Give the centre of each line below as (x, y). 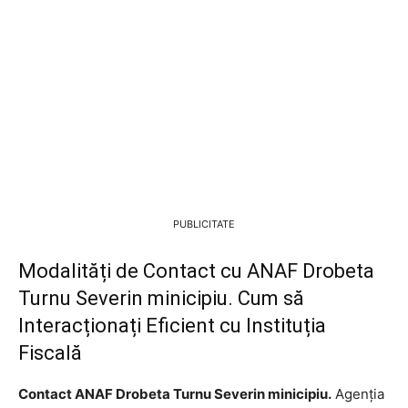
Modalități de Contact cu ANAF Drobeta (196, 270)
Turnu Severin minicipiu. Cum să (161, 298)
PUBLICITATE (204, 224)
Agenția (358, 393)
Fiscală (50, 352)
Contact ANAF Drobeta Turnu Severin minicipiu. (175, 393)
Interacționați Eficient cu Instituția (172, 325)
